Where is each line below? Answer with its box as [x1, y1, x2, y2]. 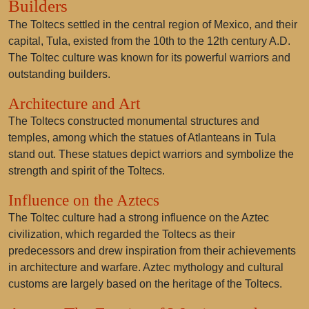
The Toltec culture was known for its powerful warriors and [8, 52, 290, 63]
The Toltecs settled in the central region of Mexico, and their [8, 19, 297, 30]
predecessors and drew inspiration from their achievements [8, 245, 296, 257]
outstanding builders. [8, 68, 110, 80]
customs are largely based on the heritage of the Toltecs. [8, 278, 282, 290]
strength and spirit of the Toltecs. [8, 165, 165, 177]
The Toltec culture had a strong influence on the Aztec [8, 212, 269, 223]
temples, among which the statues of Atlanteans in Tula [8, 132, 276, 143]
